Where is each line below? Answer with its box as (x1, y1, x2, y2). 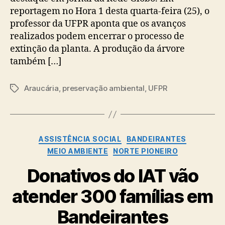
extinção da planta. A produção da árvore (10, 43, 185, 55)
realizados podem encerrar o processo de (10, 31, 184, 43)
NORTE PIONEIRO (113, 146, 178, 155)
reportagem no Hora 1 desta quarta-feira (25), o (10, 6, 209, 18)
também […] (10, 56, 61, 68)
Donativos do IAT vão (27, 165, 198, 187)
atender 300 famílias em (12, 185, 213, 208)
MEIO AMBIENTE (47, 146, 108, 155)
